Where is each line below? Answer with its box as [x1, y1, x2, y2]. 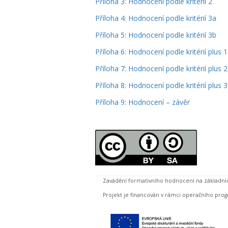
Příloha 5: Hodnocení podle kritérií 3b [95, 30, 216, 40]
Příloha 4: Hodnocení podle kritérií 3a [95, 13, 216, 23]
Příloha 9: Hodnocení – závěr [95, 97, 190, 107]
